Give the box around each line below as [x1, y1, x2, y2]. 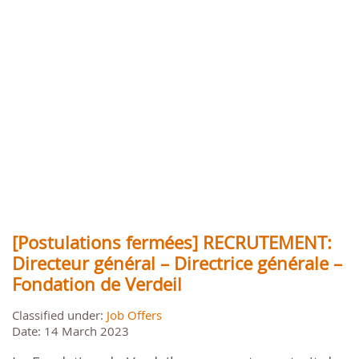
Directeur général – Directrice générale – [12, 252, 342, 276]
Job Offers [107, 307, 162, 324]
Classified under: [12, 307, 107, 324]
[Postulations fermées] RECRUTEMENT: [12, 231, 332, 255]
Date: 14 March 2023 [12, 323, 129, 340]
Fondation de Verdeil [12, 272, 182, 296]
